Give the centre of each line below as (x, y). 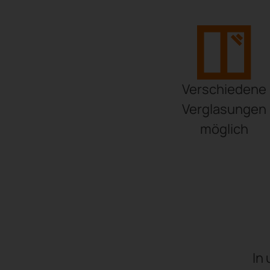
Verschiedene (224, 89)
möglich (224, 129)
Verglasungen (224, 109)
